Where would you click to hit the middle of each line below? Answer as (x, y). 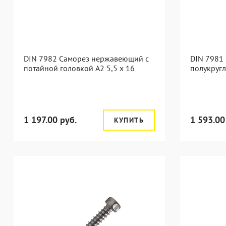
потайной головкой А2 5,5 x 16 (79, 68)
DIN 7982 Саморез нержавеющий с (86, 59)
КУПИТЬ (129, 120)
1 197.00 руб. (50, 120)
